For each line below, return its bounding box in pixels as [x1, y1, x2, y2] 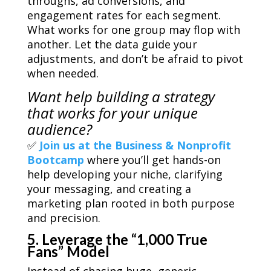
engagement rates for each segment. [27, 8, 221, 23]
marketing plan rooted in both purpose [27, 196, 235, 211]
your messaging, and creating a [27, 181, 191, 197]
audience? [27, 119, 92, 140]
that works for [27, 103, 120, 123]
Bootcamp [27, 152, 84, 168]
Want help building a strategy [27, 87, 215, 107]
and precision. [27, 211, 100, 226]
